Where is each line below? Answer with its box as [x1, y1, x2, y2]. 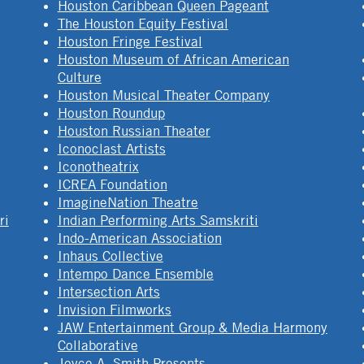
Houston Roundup [57, 104, 165, 121]
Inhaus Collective [57, 247, 163, 264]
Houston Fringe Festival [57, 32, 202, 50]
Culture [57, 68, 102, 85]
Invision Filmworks [57, 301, 171, 318]
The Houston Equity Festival [57, 15, 228, 32]
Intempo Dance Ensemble [57, 265, 214, 282]
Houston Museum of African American [57, 50, 289, 67]
